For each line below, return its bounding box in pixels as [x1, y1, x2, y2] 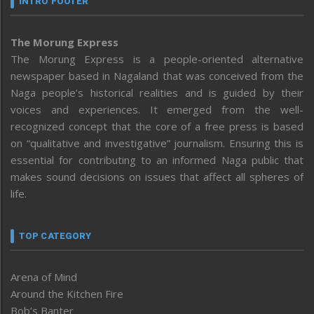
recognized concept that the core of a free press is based [11, 118, 303, 133]
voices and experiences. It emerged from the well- [11, 102, 303, 116]
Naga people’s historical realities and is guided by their [11, 85, 303, 100]
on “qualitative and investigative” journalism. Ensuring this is [11, 135, 303, 150]
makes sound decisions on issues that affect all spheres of [11, 169, 303, 184]
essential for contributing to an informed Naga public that [11, 152, 303, 167]
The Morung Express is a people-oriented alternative [11, 51, 303, 66]
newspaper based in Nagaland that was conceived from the [11, 68, 303, 83]
